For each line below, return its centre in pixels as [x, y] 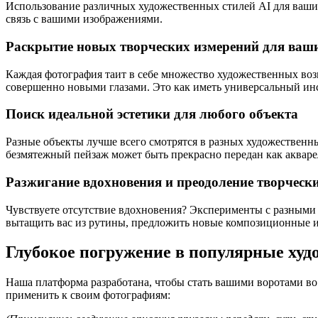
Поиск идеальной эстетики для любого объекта [152, 114]
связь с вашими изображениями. [84, 19]
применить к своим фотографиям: [88, 295]
